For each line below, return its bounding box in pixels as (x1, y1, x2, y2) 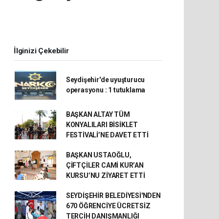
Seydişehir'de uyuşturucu (66, 75, 145, 84)
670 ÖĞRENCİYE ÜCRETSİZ (66, 201, 151, 210)
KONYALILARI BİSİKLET (66, 120, 138, 129)
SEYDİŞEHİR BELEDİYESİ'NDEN (66, 191, 161, 199)
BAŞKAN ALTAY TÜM (66, 110, 130, 118)
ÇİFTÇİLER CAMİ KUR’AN (66, 161, 144, 169)
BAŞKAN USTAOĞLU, (66, 151, 131, 159)
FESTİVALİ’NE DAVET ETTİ (66, 131, 149, 139)
